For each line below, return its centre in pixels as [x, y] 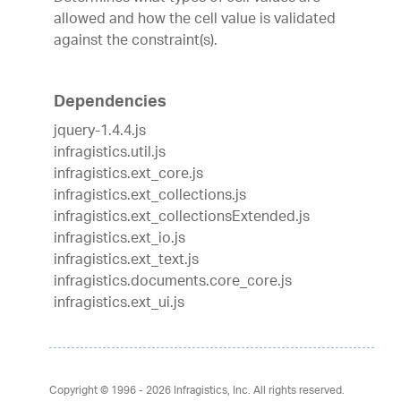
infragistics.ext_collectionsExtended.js [182, 218]
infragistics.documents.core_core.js [173, 282]
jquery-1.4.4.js [100, 132]
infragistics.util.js [110, 153]
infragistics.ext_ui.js [119, 303]
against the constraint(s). [136, 41]
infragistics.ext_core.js [128, 175]
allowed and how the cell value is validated [195, 20]
